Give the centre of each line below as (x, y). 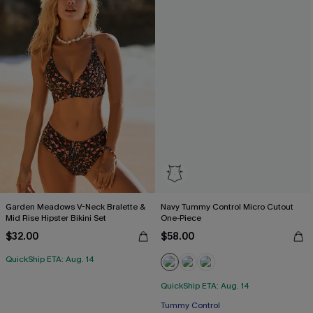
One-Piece (181, 218)
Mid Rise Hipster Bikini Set (56, 218)
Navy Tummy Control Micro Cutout (227, 207)
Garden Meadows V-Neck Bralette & (75, 207)
